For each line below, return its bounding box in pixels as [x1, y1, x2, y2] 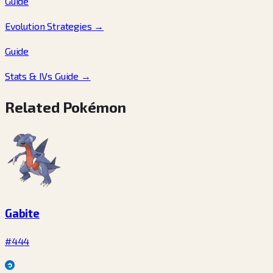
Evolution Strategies [5, 19, 92, 32]
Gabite [5, 206, 40, 221]
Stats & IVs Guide [5, 69, 79, 82]
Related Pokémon [5, 97, 126, 116]
